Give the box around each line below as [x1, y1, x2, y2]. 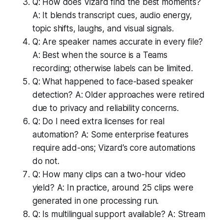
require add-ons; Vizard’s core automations [32, 142, 195, 153]
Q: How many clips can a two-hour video [32, 169, 186, 179]
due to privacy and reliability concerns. [32, 103, 179, 113]
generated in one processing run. [32, 195, 159, 206]
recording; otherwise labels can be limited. [32, 63, 193, 73]
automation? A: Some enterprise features [32, 129, 189, 139]
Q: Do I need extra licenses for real [32, 116, 165, 126]
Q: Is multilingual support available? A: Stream [32, 209, 205, 219]
